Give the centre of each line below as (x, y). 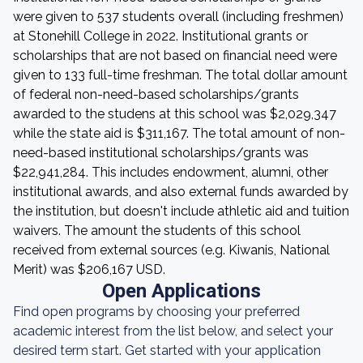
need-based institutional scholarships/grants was (161, 153)
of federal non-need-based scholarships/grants (156, 94)
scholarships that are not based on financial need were (175, 56)
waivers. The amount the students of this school (157, 231)
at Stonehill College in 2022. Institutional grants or (160, 36)
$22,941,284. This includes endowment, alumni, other (171, 172)
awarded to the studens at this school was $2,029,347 (175, 114)
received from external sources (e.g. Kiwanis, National (171, 250)
